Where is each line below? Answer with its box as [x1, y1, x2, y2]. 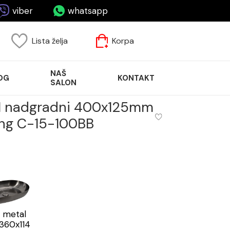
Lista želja [32, 35, 68, 47]
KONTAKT [118, 72, 155, 83]
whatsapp [67, 5, 108, 16]
